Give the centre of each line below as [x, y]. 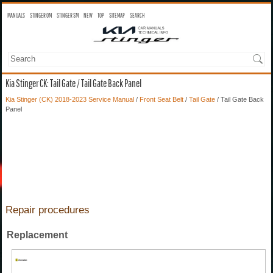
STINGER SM [68, 15]
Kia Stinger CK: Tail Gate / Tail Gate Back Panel [73, 83]
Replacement [37, 235]
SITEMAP [117, 15]
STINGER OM [41, 15]
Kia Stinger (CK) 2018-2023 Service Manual [70, 99]
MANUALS [16, 15]
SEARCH [137, 15]
